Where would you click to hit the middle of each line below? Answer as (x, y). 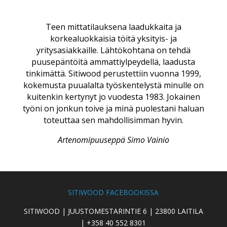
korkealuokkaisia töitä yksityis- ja (113, 38)
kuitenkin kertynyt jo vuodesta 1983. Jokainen (113, 97)
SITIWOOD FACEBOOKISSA (113, 192)
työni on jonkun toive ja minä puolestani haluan (113, 108)
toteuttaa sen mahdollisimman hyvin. (113, 120)
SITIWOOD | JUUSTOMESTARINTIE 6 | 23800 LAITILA (113, 211)
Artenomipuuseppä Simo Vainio (113, 140)
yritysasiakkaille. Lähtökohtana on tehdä (113, 50)
